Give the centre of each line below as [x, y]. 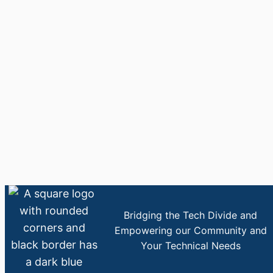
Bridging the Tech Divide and [191, 215]
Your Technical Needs [190, 246]
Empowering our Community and [190, 231]
